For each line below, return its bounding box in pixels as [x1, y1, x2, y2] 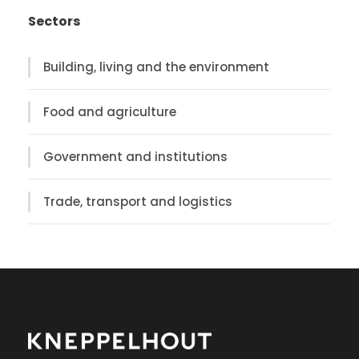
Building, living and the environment [43, 58, 269, 76]
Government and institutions [43, 148, 228, 166]
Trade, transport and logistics [43, 193, 232, 211]
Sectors [28, 12, 80, 30]
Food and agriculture [43, 103, 176, 121]
